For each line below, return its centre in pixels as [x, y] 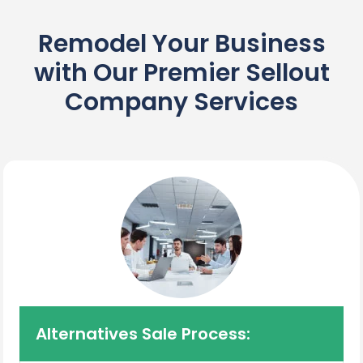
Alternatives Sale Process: [143, 333]
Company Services [181, 102]
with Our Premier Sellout [181, 73]
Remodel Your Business [181, 43]
